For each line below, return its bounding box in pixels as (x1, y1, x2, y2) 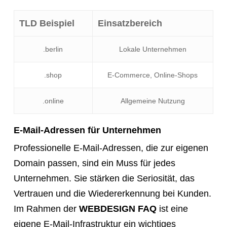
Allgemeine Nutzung (120, 96, 185, 105)
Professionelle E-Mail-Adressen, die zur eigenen (13, 142, 208, 153)
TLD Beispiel (19, 18, 74, 28)
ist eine (156, 203, 188, 214)
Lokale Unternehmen (119, 45, 186, 53)
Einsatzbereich (97, 18, 162, 28)
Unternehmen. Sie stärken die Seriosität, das (13, 173, 195, 183)
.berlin (43, 45, 63, 53)
